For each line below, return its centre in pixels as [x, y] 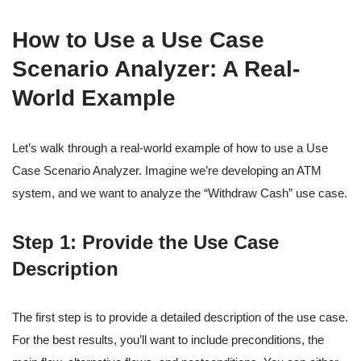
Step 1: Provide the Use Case [145, 243]
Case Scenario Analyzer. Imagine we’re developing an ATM [167, 171]
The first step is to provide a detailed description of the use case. [180, 317]
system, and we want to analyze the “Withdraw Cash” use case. [180, 193]
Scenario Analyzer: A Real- [156, 69]
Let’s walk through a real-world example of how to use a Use [170, 148]
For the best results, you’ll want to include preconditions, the [168, 340]
